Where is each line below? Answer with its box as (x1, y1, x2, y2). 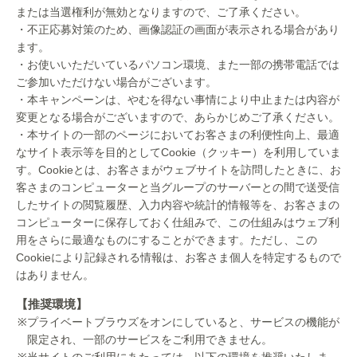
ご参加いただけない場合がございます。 (16, 76, 217, 89)
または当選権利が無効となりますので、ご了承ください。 (16, 6, 306, 19)
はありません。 (16, 269, 94, 282)
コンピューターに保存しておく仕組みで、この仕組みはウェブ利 (16, 216, 339, 229)
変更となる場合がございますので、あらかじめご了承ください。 (16, 111, 339, 124)
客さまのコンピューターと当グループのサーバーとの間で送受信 (16, 181, 339, 194)
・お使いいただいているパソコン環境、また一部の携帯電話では (16, 58, 339, 72)
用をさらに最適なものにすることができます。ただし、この (16, 233, 317, 247)
